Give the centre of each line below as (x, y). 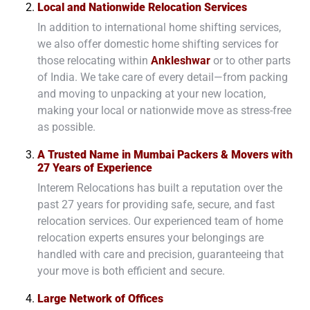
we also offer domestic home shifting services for (158, 44)
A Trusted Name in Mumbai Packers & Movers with (165, 154)
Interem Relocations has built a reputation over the (160, 188)
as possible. (66, 127)
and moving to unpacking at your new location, (152, 93)
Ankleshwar (182, 60)
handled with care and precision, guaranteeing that (161, 254)
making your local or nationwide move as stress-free (164, 110)
